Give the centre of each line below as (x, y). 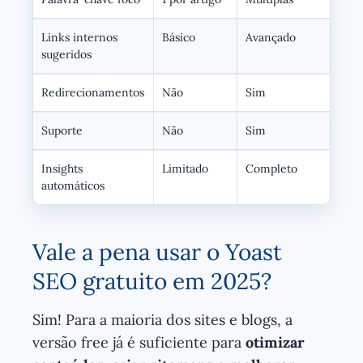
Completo (271, 168)
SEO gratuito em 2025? (152, 281)
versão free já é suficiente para (139, 342)
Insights (62, 168)
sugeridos (66, 54)
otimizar (275, 342)
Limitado (185, 168)
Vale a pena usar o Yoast (157, 252)
